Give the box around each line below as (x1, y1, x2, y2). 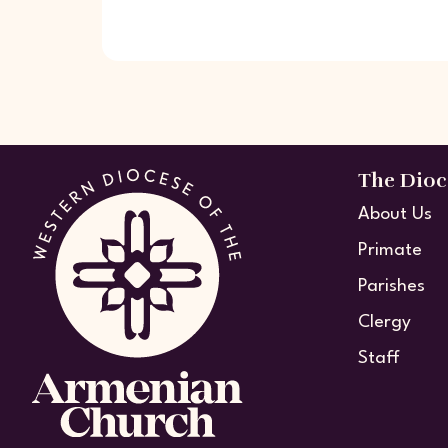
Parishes (358, 278, 425, 296)
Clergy (358, 314, 411, 332)
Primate (358, 242, 422, 260)
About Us (358, 206, 432, 224)
